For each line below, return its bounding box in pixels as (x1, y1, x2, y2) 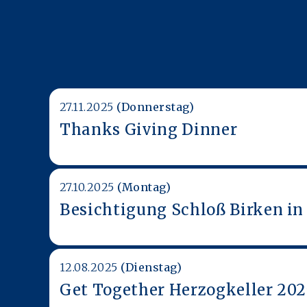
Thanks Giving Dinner (60, 119, 238, 139)
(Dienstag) (121, 260, 182, 274)
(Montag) (117, 180, 171, 194)
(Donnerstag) (116, 99, 195, 114)
